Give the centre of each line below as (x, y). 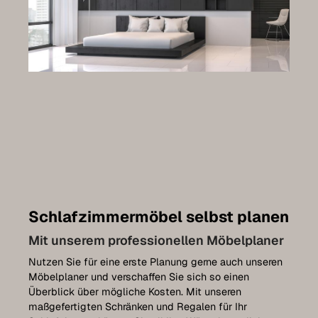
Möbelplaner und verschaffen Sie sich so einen (139, 276)
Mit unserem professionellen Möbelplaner (156, 240)
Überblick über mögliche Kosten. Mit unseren (135, 291)
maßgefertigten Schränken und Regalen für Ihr (138, 306)
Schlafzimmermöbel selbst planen (159, 216)
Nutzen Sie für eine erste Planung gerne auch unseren (155, 262)
